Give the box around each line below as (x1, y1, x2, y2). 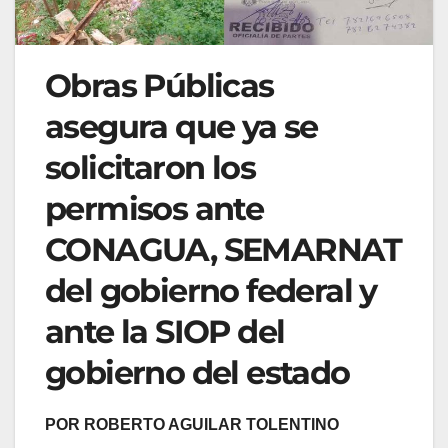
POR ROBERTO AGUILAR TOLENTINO (45, 416, 339, 434)
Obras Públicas (45, 66, 274, 106)
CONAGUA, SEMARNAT (45, 230, 402, 270)
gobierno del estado (45, 353, 350, 393)
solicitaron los (45, 148, 255, 188)
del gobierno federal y (45, 271, 377, 311)
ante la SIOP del (45, 312, 285, 352)
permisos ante (45, 189, 264, 229)
